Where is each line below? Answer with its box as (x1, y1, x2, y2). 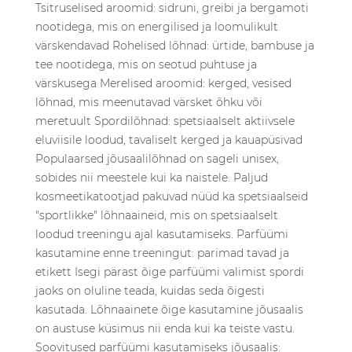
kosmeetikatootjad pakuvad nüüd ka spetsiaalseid (35, 189, 308, 203)
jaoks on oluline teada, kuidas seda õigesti (35, 284, 265, 298)
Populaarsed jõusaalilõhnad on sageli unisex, (35, 152, 279, 166)
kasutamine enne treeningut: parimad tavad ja (35, 246, 289, 260)
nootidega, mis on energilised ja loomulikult (35, 20, 278, 34)
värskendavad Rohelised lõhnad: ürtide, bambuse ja (35, 38, 314, 53)
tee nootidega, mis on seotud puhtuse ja (35, 57, 257, 71)
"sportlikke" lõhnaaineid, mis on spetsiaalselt (35, 208, 278, 222)
